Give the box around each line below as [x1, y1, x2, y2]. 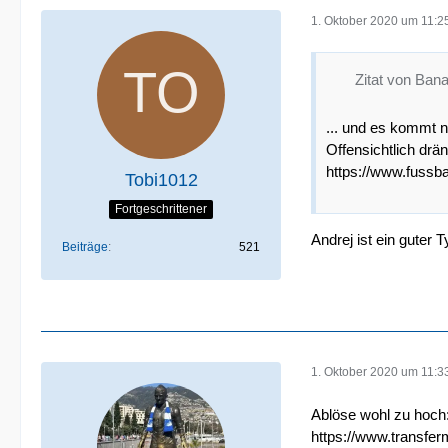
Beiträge [62, 240, 108, 254]
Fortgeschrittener [115, 201, 207, 216]
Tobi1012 [124, 170, 198, 190]
